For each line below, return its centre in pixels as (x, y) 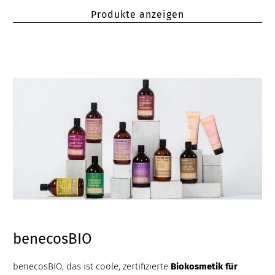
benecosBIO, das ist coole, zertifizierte (92, 267)
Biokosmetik (197, 267)
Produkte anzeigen (137, 15)
